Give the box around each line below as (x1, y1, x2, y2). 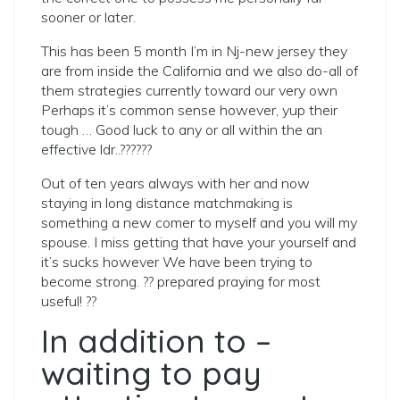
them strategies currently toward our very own (41, 81, 337, 99)
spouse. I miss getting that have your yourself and (41, 233, 356, 251)
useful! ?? (41, 292, 96, 310)
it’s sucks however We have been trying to (41, 253, 312, 271)
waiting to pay (41, 353, 262, 393)
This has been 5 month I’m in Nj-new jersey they (41, 42, 347, 60)
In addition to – (41, 321, 271, 361)
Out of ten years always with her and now (41, 174, 310, 192)
